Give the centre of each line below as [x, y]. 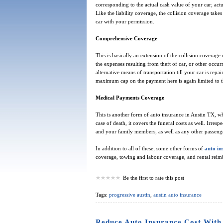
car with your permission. [125, 22]
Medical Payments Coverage [130, 98]
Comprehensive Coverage [126, 39]
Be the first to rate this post [153, 178]
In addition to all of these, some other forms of [150, 149]
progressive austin [129, 195]
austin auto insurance [177, 195]
